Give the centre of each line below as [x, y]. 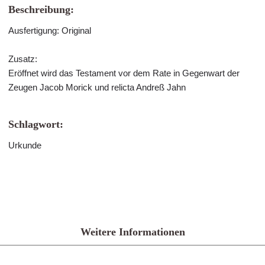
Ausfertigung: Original [50, 30]
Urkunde [25, 145]
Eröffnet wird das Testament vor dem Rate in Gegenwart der [124, 73]
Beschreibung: [41, 9]
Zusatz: [23, 59]
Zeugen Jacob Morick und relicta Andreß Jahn [97, 87]
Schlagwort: [36, 124]
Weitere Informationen [132, 232]
